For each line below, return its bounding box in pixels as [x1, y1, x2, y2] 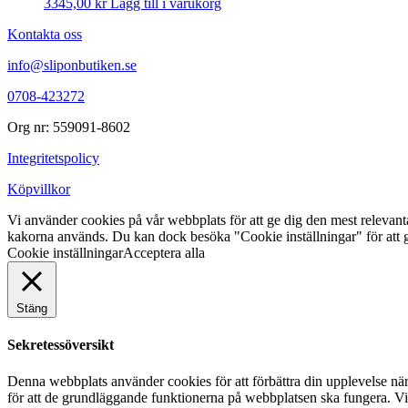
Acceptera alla [123, 244, 205, 260]
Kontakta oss [7, 25, 82, 42]
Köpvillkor [7, 180, 70, 197]
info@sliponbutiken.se [7, 56, 137, 73]
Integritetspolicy [7, 149, 99, 166]
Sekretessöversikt [7, 337, 114, 353]
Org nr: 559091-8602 [7, 118, 130, 135]
